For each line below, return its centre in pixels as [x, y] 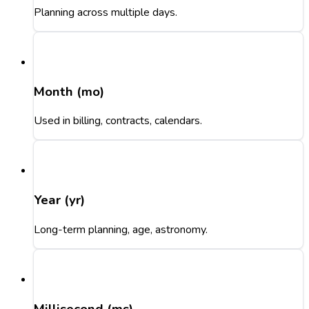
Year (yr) [59, 200]
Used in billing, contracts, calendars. [118, 121]
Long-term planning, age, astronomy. [121, 229]
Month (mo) [69, 91]
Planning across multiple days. [106, 12]
